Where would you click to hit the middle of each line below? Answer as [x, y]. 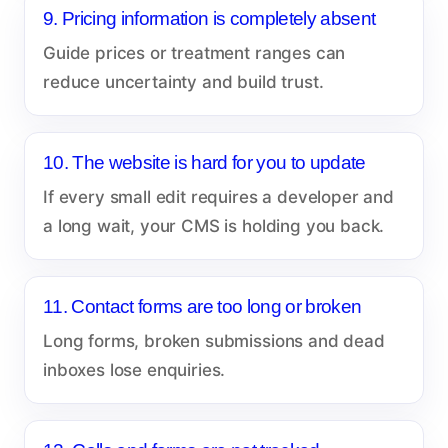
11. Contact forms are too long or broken [202, 306]
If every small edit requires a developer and [218, 196]
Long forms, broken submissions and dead [214, 340]
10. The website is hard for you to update [204, 162]
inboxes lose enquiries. [134, 369]
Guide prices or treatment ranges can [194, 52]
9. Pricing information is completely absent [209, 18]
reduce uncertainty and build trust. [183, 81]
